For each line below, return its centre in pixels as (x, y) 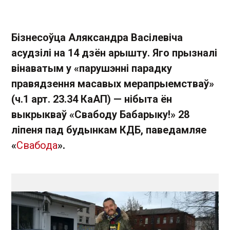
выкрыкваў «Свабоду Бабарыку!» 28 (100, 114)
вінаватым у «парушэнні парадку (92, 68)
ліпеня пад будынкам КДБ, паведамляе (109, 130)
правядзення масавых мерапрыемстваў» (113, 84)
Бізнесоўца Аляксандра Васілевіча (97, 37)
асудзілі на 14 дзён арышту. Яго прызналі (114, 53)
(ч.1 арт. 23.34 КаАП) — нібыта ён (92, 99)
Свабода (37, 145)
